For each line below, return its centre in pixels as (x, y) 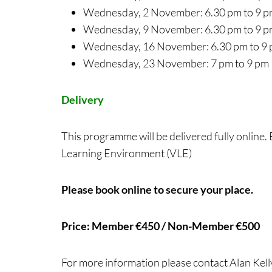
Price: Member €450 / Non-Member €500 (161, 226)
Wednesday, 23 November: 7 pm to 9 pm (176, 63)
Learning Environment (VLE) (126, 153)
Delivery (82, 99)
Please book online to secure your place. (157, 189)
